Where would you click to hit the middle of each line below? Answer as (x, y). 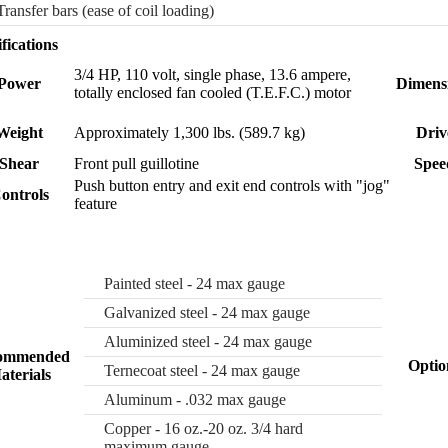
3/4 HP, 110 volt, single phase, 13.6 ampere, (212, 74)
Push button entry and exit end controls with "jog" (231, 185)
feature (95, 203)
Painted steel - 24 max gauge (194, 283)
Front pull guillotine (136, 163)
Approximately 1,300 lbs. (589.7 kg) (189, 132)
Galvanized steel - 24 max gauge (206, 312)
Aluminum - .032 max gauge (194, 399)
